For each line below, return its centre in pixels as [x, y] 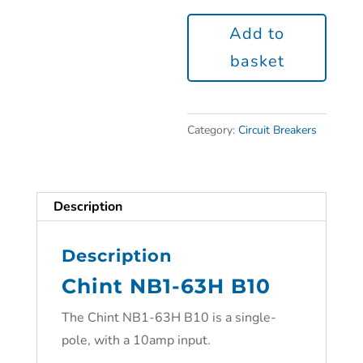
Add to [257, 34]
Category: [213, 130]
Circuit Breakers [278, 130]
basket [257, 61]
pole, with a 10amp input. [136, 340]
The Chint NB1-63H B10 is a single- [169, 318]
